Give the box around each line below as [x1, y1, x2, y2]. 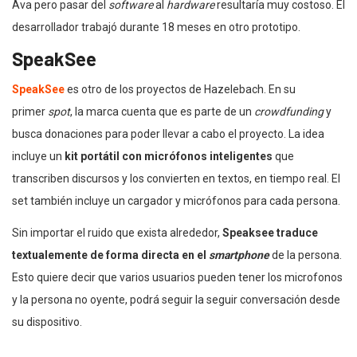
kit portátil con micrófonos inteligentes [65, 149, 273, 163]
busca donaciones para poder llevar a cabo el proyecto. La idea [12, 127, 324, 140]
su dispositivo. [12, 315, 82, 328]
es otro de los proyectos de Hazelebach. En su [67, 82, 296, 96]
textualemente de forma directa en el [12, 248, 209, 261]
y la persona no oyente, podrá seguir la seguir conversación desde [12, 292, 340, 306]
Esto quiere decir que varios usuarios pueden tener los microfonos [12, 270, 343, 284]
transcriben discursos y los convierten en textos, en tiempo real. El [12, 171, 340, 185]
